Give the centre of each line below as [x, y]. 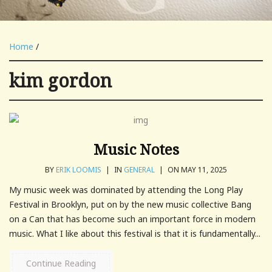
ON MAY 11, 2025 [196, 169]
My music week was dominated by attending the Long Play [126, 189]
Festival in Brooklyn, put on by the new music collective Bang [130, 204]
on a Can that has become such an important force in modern [132, 219]
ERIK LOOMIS [79, 169]
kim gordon [60, 80]
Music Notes [136, 149]
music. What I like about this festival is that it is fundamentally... [135, 233]
